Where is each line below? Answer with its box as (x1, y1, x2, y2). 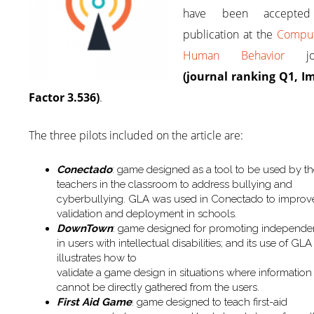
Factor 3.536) (29, 90, 100, 105)
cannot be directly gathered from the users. (57, 281, 260, 294)
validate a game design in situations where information (57, 266, 313, 279)
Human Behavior (183, 48, 285, 63)
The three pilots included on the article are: (29, 128, 244, 143)
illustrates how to (57, 252, 137, 264)
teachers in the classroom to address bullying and (57, 178, 293, 191)
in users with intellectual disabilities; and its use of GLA (57, 237, 313, 250)
